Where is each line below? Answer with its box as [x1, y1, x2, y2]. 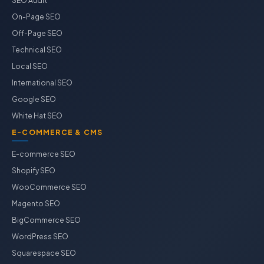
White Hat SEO [12, 111, 62, 120]
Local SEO [12, 62, 48, 71]
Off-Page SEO [12, 29, 62, 38]
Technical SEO [12, 45, 62, 54]
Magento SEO [12, 199, 60, 208]
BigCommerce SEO [12, 216, 81, 225]
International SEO [12, 78, 72, 87]
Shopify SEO [12, 166, 55, 175]
